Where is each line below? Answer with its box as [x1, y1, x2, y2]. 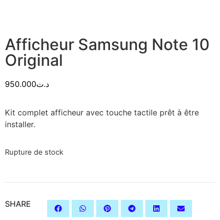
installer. [5, 119, 35, 129]
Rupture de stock [5, 148, 63, 157]
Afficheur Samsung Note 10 [5, 34, 210, 54]
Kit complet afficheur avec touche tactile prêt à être [5, 107, 199, 117]
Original [5, 50, 63, 70]
